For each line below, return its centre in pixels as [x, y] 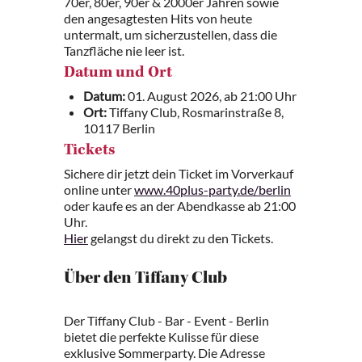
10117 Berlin [119, 128]
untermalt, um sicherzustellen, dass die [170, 35]
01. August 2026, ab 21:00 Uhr [211, 96]
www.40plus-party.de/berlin [213, 190]
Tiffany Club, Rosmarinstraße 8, [195, 112]
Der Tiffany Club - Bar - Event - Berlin [166, 321]
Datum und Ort [118, 74]
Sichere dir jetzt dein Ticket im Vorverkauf [179, 174]
